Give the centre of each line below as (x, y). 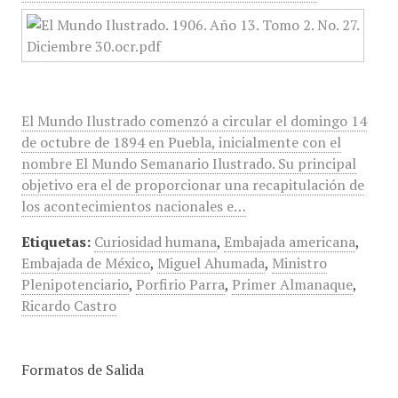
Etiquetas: (56, 242)
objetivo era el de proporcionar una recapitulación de (192, 185)
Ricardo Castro (68, 306)
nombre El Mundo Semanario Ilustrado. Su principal (188, 163)
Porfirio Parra (180, 284)
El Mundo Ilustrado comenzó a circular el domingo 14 (194, 121)
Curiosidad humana (155, 242)
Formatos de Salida (82, 370)
